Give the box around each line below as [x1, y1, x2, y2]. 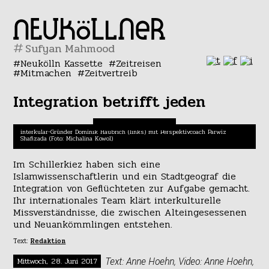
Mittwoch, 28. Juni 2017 [17, 255, 97, 267]
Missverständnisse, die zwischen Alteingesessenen [13, 204, 247, 220]
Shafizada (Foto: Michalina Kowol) [20, 134, 113, 144]
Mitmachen [20, 65, 72, 80]
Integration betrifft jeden [13, 90, 206, 114]
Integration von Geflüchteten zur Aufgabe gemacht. [13, 180, 250, 196]
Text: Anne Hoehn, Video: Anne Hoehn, [104, 254, 254, 268]
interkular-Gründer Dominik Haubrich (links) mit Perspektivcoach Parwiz [20, 127, 227, 138]
